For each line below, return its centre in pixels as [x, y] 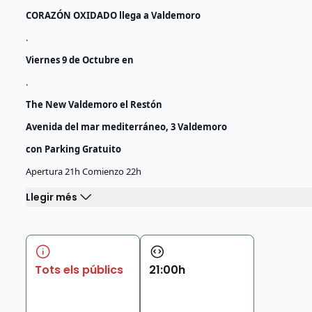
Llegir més [52, 197]
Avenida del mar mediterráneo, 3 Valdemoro [127, 127]
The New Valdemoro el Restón [94, 104]
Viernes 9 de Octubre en [80, 60]
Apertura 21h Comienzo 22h [84, 171]
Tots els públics [79, 270]
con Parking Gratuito [74, 149]
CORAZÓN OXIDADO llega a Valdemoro [114, 15]
